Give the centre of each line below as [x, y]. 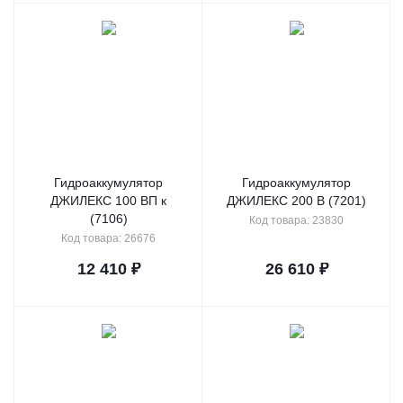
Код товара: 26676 [108, 238]
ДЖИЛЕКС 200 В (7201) [296, 200]
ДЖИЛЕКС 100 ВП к [108, 200]
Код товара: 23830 [296, 220]
